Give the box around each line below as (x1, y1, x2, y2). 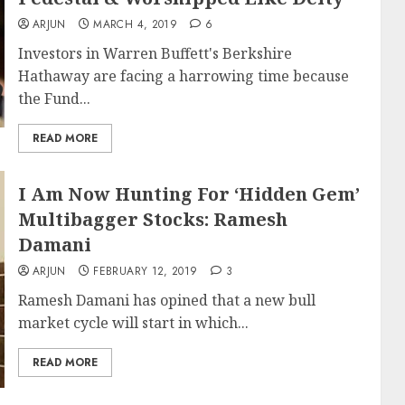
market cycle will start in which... (17, 313, 249, 333)
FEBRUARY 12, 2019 (93, 263, 198, 279)
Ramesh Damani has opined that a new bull (17, 290, 316, 310)
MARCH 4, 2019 (93, 16, 178, 33)
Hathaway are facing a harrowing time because (17, 66, 349, 86)
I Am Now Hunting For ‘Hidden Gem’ (17, 182, 360, 206)
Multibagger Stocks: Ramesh (17, 207, 287, 231)
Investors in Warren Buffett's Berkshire (17, 43, 292, 63)
